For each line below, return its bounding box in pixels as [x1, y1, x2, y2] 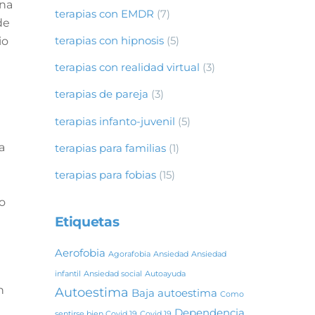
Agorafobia [108, 250, 150, 259]
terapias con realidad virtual [54, 60, 200, 75]
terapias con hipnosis [54, 34, 164, 48]
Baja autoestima [131, 286, 217, 300]
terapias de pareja [54, 87, 148, 101]
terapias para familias [54, 141, 166, 155]
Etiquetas [54, 214, 120, 231]
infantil [54, 269, 81, 279]
